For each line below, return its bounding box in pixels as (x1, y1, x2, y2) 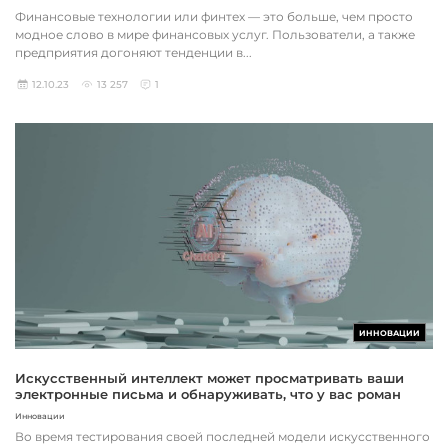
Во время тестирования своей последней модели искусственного (15, 429, 430, 445)
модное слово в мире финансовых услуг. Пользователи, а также (15, 26, 415, 42)
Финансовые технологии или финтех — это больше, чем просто (15, 8, 413, 24)
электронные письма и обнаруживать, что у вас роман (15, 386, 401, 403)
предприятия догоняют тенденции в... (15, 44, 252, 60)
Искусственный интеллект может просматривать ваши (15, 370, 404, 387)
